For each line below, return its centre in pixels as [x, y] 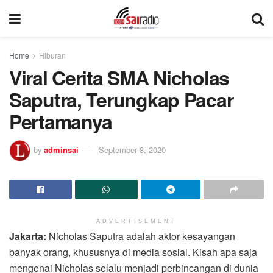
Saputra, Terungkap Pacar [121, 99]
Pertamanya [61, 121]
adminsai [62, 149]
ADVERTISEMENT [136, 221]
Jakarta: [29, 236]
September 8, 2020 [133, 149]
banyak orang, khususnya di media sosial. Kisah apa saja [133, 252]
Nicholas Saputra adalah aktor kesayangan [142, 236]
